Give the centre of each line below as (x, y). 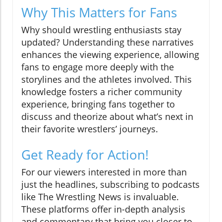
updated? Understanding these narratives (108, 42)
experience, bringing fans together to (98, 104)
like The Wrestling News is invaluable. (100, 197)
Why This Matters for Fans (99, 13)
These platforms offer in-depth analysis (103, 209)
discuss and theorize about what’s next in (107, 117)
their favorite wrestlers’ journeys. (90, 129)
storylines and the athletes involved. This (107, 80)
